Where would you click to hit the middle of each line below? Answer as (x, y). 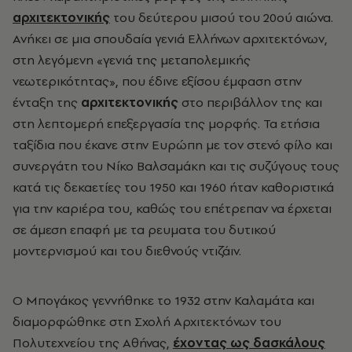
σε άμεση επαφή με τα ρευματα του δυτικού (144, 229)
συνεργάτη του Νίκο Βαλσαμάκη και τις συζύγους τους (176, 165)
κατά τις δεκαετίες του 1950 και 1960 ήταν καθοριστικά (173, 187)
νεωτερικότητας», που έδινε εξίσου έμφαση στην (157, 81)
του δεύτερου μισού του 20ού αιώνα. (222, 17)
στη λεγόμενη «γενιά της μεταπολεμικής (132, 59)
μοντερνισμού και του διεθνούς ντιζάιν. (127, 250)
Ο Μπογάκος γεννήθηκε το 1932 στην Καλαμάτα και (163, 300)
